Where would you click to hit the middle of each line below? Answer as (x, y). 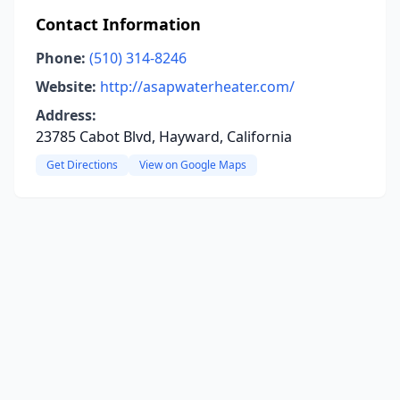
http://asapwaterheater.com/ (197, 87)
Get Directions (82, 165)
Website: (66, 87)
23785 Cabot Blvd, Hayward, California (164, 137)
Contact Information (118, 24)
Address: (66, 115)
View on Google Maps (193, 165)
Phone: (61, 58)
